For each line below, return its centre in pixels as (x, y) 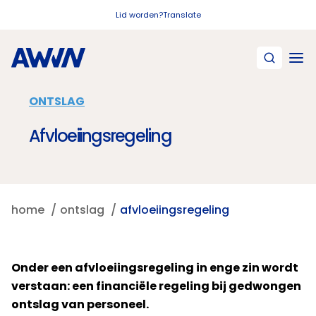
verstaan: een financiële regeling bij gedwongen (156, 286)
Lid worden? (139, 15)
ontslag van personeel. (80, 304)
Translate (182, 15)
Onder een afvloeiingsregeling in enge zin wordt (155, 268)
